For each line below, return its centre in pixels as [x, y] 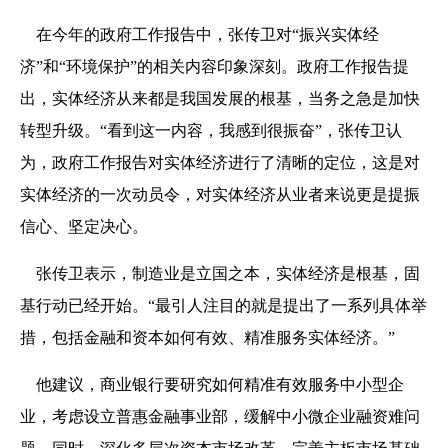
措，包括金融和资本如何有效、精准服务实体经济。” [207, 337]
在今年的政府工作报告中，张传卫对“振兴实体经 [199, 34]
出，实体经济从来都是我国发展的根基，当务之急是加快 [220, 98]
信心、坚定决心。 [84, 226]
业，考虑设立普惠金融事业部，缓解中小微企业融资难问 [220, 416]
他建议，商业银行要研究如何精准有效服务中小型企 [212, 384]
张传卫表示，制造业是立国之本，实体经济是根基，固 [220, 273]
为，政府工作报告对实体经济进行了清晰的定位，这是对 [220, 162]
